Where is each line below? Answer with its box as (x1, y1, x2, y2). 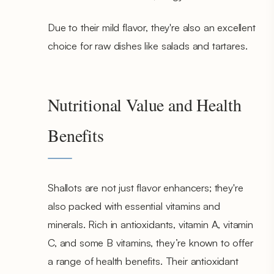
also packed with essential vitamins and (48, 199, 220, 212)
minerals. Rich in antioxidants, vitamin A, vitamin (48, 217, 253, 231)
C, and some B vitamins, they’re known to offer (48, 235, 253, 249)
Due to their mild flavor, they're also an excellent (48, 20, 256, 34)
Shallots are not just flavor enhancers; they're (48, 180, 243, 194)
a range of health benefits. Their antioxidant (48, 254, 239, 267)
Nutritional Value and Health (48, 92, 242, 116)
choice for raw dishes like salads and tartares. (48, 39, 248, 52)
